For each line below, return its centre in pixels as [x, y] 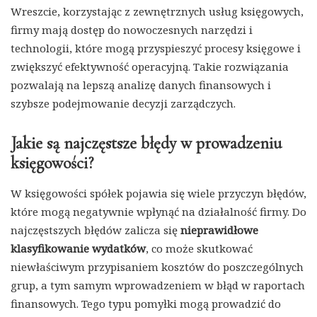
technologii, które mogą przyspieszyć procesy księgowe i [156, 48]
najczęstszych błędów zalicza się [96, 230]
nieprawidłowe [219, 230]
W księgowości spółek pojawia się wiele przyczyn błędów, [158, 194]
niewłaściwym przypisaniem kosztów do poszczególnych [157, 267]
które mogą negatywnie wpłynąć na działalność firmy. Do [158, 212]
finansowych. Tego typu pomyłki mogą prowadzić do [146, 304]
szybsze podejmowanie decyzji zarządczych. [123, 104]
